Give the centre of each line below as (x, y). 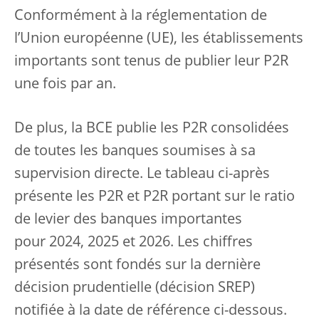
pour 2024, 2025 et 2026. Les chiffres (134, 243)
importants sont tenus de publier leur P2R (151, 62)
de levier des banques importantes (128, 220)
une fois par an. (65, 85)
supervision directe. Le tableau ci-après (142, 174)
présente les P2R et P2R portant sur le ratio (155, 197)
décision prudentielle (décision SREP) (135, 288)
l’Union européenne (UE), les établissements (159, 39)
